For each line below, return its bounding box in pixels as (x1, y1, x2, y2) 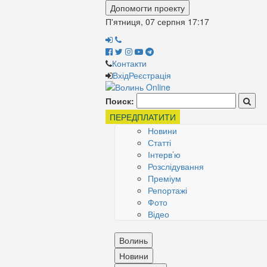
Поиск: (105, 95, 134, 107)
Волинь (119, 234, 148, 246)
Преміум (148, 172, 181, 184)
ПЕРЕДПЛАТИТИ (110, 111, 176, 123)
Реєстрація (129, 69, 171, 81)
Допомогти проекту (110, 2, 185, 14)
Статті (148, 136, 171, 148)
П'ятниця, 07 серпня (105, 15, 185, 27)
